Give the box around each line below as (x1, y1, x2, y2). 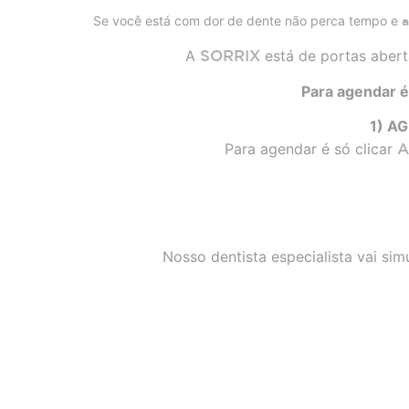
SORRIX (200, 47, 260, 65)
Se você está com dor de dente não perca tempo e (93, 12, 402, 28)
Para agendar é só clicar (224, 139, 397, 158)
